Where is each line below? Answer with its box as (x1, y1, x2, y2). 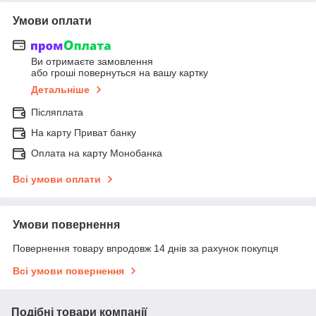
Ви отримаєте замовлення (31, 56, 153, 68)
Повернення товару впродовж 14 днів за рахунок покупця (13, 243, 279, 255)
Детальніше (31, 84, 90, 96)
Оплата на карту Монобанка (31, 147, 162, 159)
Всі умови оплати (13, 174, 101, 186)
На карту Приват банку (31, 127, 136, 139)
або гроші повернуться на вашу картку (31, 67, 208, 79)
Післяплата (31, 107, 83, 119)
